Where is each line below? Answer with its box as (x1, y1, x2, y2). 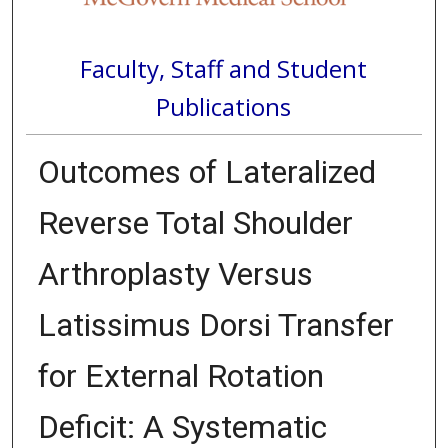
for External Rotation (37, 356, 324, 395)
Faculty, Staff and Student (80, 51, 368, 85)
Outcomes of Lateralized (37, 152, 376, 191)
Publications (156, 89, 292, 123)
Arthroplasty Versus (37, 254, 313, 293)
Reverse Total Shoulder (37, 203, 353, 242)
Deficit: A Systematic (37, 407, 327, 446)
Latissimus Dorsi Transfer (37, 305, 394, 344)
